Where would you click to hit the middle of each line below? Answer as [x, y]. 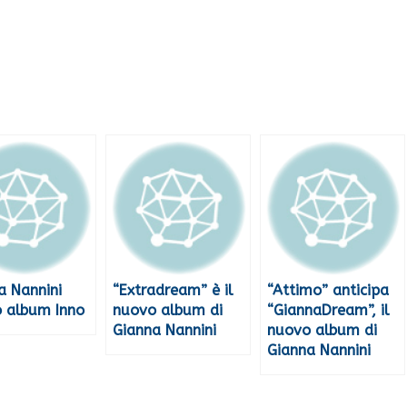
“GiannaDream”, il [328, 311]
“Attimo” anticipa [328, 291]
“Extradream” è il [173, 291]
